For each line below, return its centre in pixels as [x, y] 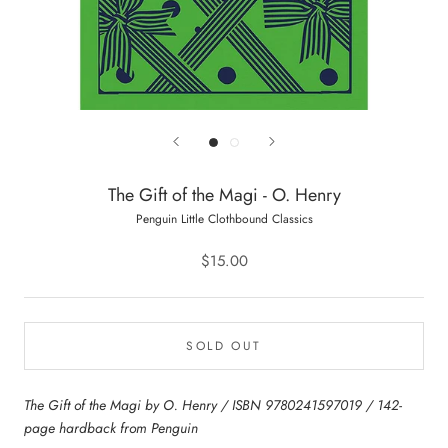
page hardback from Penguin [111, 428]
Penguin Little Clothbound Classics [224, 219]
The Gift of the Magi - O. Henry [224, 195]
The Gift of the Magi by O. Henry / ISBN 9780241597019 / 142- [213, 405]
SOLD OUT [224, 346]
